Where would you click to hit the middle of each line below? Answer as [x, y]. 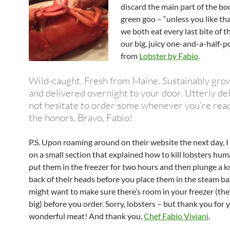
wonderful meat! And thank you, [86, 216]
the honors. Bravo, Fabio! [81, 118]
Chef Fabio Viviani [176, 216]
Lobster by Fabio [169, 56]
